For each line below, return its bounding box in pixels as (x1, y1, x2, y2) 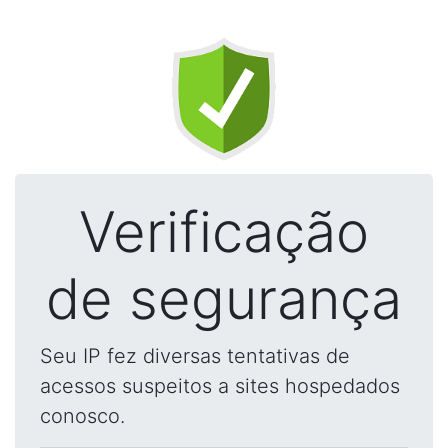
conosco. (40, 404, 125, 428)
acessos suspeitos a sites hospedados (40, 374, 400, 398)
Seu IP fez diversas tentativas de (40, 344, 350, 368)
